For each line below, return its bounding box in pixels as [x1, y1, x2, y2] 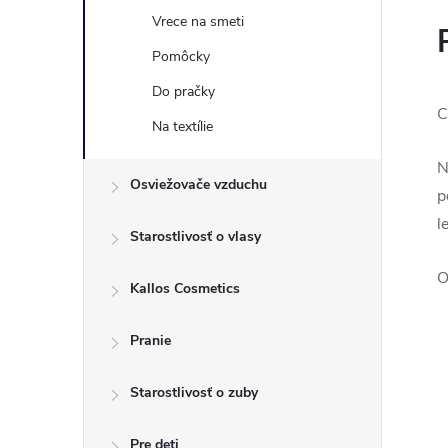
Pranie [130, 331, 171, 350]
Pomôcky [152, 47, 210, 66]
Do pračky [152, 82, 215, 101]
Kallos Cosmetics [130, 279, 240, 298]
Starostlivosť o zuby [130, 383, 258, 402]
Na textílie [152, 117, 213, 136]
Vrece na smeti [152, 12, 244, 31]
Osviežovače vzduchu [130, 175, 267, 194]
